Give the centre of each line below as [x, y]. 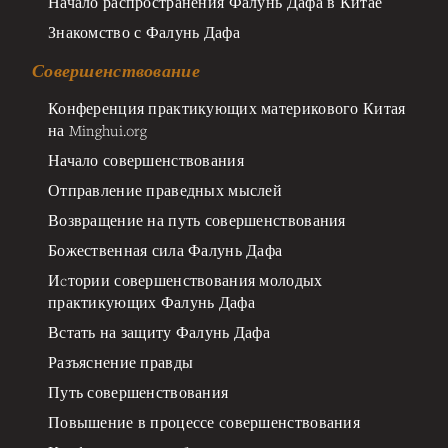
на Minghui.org [98, 129]
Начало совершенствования [146, 159]
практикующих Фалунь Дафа [151, 301]
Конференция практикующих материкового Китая [227, 107]
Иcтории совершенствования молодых [185, 279]
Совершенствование [116, 70]
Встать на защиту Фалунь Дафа [159, 331]
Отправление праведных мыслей [165, 189]
